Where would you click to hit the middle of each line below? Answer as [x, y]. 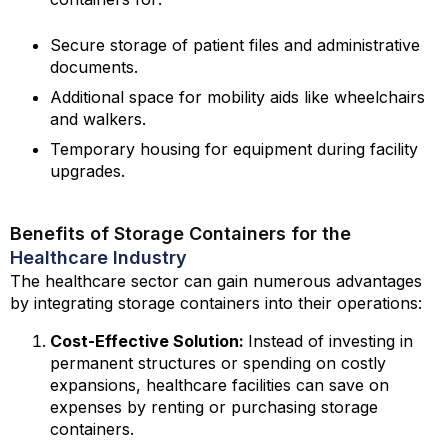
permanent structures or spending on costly [218, 363]
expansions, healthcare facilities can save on [219, 385]
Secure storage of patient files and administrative [235, 45]
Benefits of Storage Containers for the [180, 233]
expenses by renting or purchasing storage [214, 407]
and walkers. [98, 119]
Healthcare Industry [98, 257]
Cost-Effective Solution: [149, 341]
